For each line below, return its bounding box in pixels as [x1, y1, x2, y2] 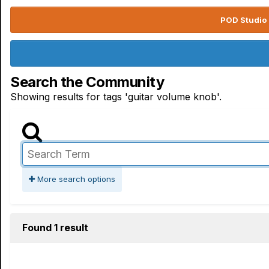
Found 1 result [22, 222, 88, 234]
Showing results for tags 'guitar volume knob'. [10, 91, 222, 103]
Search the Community [10, 73, 165, 91]
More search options [35, 174, 115, 184]
